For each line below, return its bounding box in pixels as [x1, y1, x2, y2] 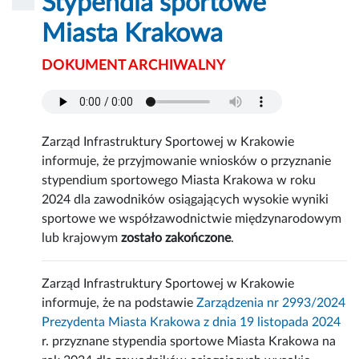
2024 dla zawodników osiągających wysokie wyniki [42, 193, 329, 207]
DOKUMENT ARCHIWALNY [42, 58, 227, 74]
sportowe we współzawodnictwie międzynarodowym [42, 212, 342, 226]
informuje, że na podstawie [42, 296, 197, 310]
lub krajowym [42, 232, 122, 245]
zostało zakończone [121, 232, 232, 245]
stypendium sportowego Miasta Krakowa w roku [42, 174, 317, 188]
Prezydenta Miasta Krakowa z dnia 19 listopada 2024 [42, 316, 341, 329]
